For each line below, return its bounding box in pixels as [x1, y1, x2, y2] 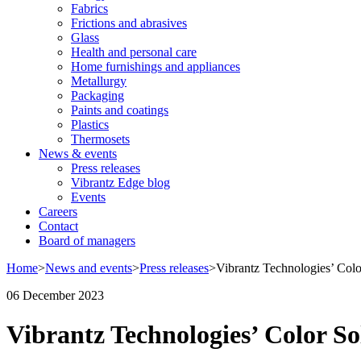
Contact [39, 218, 78, 233]
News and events [45, 260, 132, 275]
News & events [39, 146, 117, 160]
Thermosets [71, 131, 130, 146]
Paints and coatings [71, 102, 168, 117]
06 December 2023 [6, 288, 104, 302]
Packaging [71, 88, 124, 102]
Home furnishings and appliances [71, 59, 240, 73]
